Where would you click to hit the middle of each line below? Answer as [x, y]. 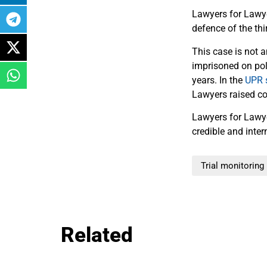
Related [97, 235]
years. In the [218, 80]
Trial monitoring [232, 166]
